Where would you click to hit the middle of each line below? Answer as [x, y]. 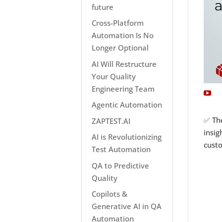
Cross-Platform [118, 23]
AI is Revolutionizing [127, 137]
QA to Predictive [121, 165]
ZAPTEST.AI [111, 121]
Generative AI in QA [127, 206]
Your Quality [114, 76]
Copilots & [110, 194]
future [103, 7]
